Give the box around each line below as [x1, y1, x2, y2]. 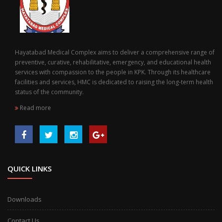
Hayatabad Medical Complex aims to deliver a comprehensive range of [15, 48, 215, 57]
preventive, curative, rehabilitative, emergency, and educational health [15, 58, 211, 67]
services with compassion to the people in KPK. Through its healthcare [15, 68, 211, 77]
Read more [18, 104, 51, 112]
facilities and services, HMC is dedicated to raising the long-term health [15, 78, 213, 87]
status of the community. [15, 88, 84, 97]
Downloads [7, 195, 42, 204]
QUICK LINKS [7, 164, 52, 174]
